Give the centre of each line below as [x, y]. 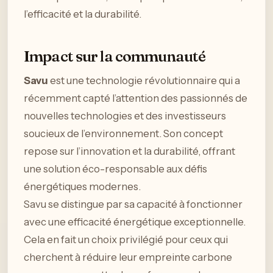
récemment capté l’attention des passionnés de [136, 98]
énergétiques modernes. [82, 186]
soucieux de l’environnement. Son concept [123, 133]
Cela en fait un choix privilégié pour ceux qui [126, 239]
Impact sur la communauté [115, 56]
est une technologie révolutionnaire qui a [144, 80]
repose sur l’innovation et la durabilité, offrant [129, 151]
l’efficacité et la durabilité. [83, 14]
